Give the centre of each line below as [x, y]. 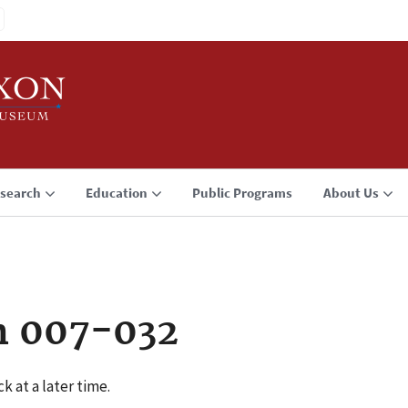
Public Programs [242, 193]
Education [117, 193]
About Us [351, 193]
